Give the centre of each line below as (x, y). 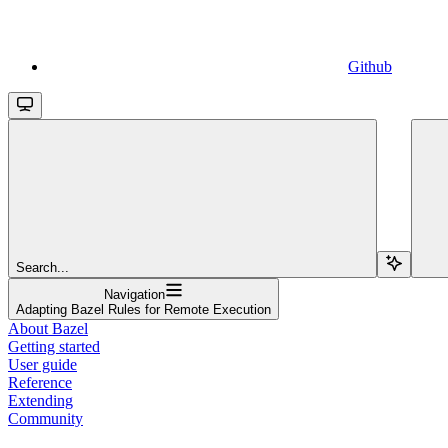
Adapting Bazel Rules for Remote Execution (143, 309)
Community (45, 418)
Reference (40, 382)
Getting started (54, 346)
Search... (42, 267)
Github (370, 66)
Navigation (134, 294)
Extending (40, 400)
